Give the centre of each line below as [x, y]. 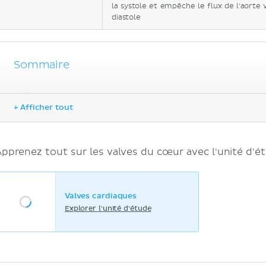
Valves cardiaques [101, 196]
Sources [44, 96]
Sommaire [42, 65]
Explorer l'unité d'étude [108, 209]
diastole [126, 18]
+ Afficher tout [43, 107]
